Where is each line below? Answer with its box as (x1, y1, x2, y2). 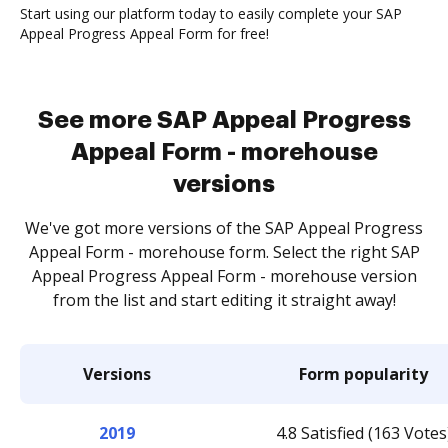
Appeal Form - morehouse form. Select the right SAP (28, 241, 420, 263)
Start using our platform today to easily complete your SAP (20, 4, 402, 23)
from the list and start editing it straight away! (52, 289, 396, 311)
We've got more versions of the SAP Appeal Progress (25, 217, 423, 239)
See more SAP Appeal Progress (37, 108, 411, 132)
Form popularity (299, 363, 428, 385)
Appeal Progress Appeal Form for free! (20, 24, 269, 43)
